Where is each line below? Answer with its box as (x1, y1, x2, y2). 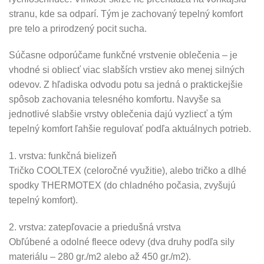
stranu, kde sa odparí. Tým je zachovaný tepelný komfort (9, 8, 243, 19)
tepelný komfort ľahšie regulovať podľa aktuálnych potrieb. (9, 124, 251, 134)
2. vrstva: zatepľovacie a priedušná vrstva (9, 222, 181, 232)
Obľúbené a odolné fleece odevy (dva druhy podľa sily (9, 236, 235, 247)
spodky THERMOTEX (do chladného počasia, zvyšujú (9, 180, 236, 191)
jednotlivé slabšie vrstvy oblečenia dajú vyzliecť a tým (9, 109, 232, 120)
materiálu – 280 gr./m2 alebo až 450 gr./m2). (9, 251, 191, 262)
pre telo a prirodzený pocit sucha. (9, 23, 147, 34)
